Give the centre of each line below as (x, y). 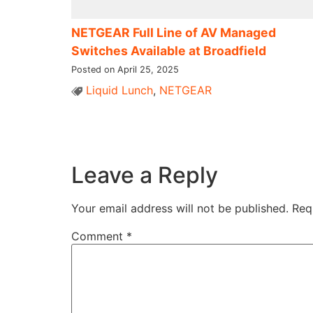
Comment (99, 236)
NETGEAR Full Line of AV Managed (174, 32)
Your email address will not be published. (180, 209)
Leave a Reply (145, 175)
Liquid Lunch (119, 90)
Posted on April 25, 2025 (125, 69)
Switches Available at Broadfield (169, 50)
